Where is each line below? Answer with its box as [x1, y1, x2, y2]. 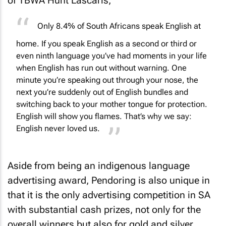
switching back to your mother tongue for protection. [16, 99, 207, 109]
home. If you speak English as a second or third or [16, 39, 197, 49]
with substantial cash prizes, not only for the [8, 204, 201, 216]
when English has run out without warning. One [16, 63, 187, 73]
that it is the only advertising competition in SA [8, 189, 210, 201]
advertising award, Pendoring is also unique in [8, 175, 210, 187]
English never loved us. [16, 124, 100, 134]
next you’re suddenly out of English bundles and [16, 87, 188, 97]
